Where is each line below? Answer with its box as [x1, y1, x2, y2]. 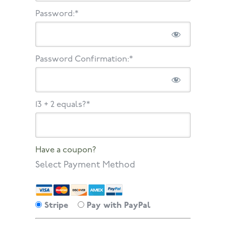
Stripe [44, 201, 69, 210]
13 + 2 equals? [35, 100, 87, 109]
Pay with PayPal [87, 201, 151, 210]
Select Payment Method [35, 160, 136, 171]
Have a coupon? [35, 146, 97, 155]
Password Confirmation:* [35, 55, 134, 64]
